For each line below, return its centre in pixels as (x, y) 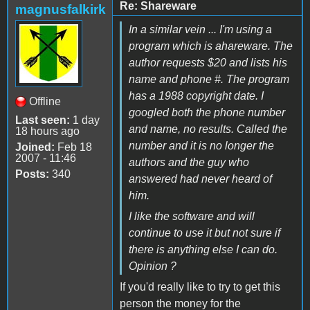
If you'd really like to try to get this (200, 286)
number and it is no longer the (201, 145)
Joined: (35, 147)
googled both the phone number (207, 112)
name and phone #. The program (209, 79)
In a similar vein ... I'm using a (200, 29)
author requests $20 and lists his (208, 62)
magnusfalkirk (61, 9)
